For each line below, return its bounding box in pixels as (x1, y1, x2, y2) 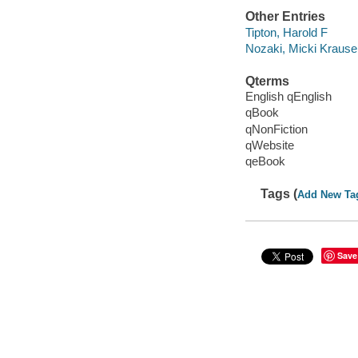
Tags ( (261, 186, 298, 201)
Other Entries (245, 10, 325, 24)
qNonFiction (245, 121, 308, 136)
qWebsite (245, 137, 294, 152)
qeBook (245, 153, 285, 168)
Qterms (245, 74, 289, 88)
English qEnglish (245, 89, 332, 104)
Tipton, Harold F (245, 25, 328, 39)
